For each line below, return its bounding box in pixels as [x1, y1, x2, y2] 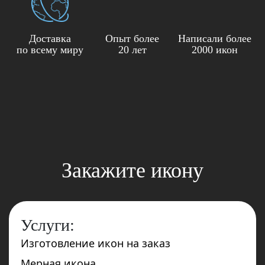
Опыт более [105, 32, 160, 44]
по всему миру [17, 43, 84, 56]
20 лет [118, 43, 147, 56]
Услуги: [21, 215, 75, 234]
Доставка [29, 32, 72, 44]
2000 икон [192, 43, 238, 56]
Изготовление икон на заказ [21, 235, 170, 250]
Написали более [178, 32, 252, 44]
